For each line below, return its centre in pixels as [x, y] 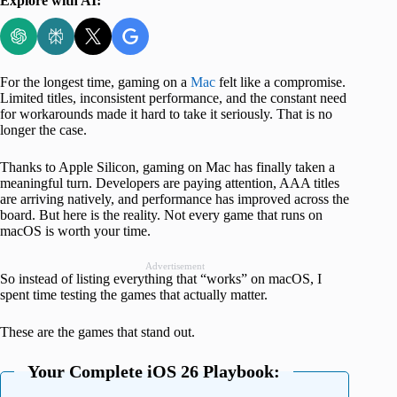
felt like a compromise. [280, 82]
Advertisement [175, 265]
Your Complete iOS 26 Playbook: [154, 371]
